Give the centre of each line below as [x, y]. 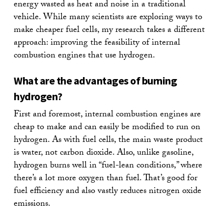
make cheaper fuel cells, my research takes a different [109, 30]
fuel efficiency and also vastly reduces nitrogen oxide [108, 192]
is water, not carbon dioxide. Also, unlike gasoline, [104, 153]
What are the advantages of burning [95, 80]
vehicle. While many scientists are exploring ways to [108, 18]
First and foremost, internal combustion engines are [107, 115]
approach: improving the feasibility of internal [97, 43]
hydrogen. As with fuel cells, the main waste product [108, 140]
